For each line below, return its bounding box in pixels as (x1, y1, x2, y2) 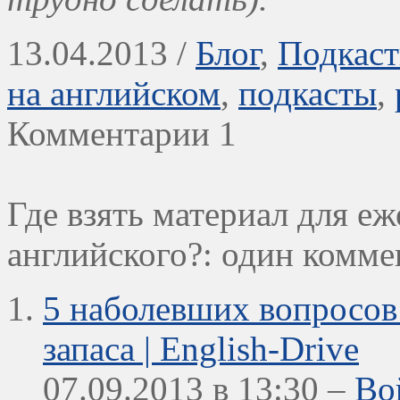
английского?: (7, 235, 212, 274)
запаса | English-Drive (43, 329, 359, 369)
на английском (7, 74, 221, 113)
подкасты (238, 74, 377, 113)
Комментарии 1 (7, 114, 237, 154)
